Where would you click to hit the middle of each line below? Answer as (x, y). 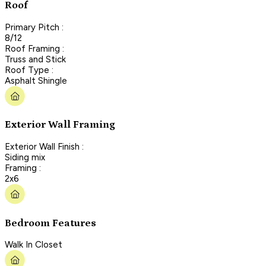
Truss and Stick (35, 59)
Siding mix (25, 157)
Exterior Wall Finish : (44, 146)
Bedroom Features (50, 223)
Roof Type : (29, 70)
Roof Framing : (34, 48)
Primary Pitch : (34, 27)
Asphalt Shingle (36, 80)
